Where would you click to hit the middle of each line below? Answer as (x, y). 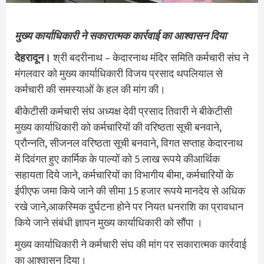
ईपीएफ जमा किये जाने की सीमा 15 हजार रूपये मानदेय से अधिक (130, 191)
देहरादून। (33, 57)
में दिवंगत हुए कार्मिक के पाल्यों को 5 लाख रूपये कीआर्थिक (117, 159)
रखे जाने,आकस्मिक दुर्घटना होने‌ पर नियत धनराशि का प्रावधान (129, 207)
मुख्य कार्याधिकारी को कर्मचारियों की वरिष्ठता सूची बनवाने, (118, 127)
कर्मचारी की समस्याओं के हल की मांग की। (90, 89)
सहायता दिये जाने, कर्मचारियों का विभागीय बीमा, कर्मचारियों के (124, 175)
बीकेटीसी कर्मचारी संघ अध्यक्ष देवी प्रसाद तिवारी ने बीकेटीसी (123, 111)
